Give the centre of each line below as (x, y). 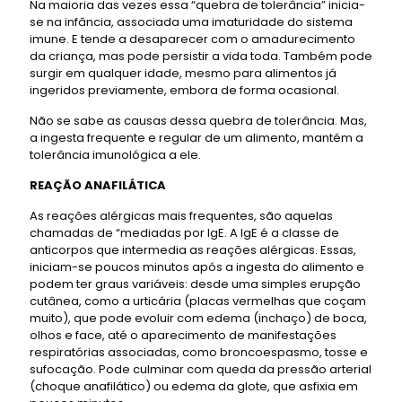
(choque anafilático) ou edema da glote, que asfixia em (194, 386)
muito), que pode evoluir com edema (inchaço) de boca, (198, 318)
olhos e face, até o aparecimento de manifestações (183, 335)
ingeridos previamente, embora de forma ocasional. (184, 90)
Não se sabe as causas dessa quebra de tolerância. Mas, (198, 120)
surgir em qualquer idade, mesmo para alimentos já (183, 73)
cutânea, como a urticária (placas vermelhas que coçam (198, 301)
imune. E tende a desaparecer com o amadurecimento (192, 39)
